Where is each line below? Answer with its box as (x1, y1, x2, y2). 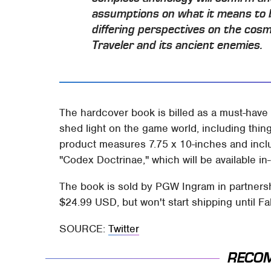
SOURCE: (59, 221, 109, 235)
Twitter (108, 221, 140, 235)
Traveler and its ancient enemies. (92, 39, 263, 53)
